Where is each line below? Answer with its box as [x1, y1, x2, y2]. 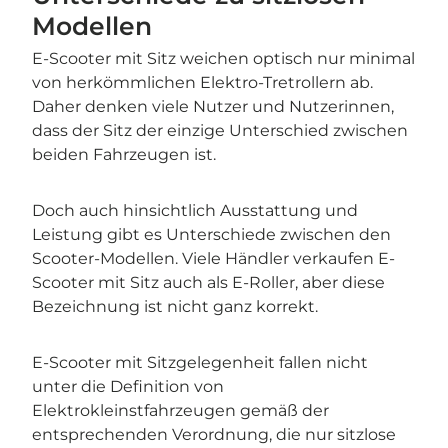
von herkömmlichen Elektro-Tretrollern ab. [32, 73, 373, 93]
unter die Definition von [32, 377, 224, 397]
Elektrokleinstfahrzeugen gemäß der [32, 401, 329, 421]
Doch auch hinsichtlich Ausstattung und [32, 201, 358, 221]
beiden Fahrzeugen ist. [32, 145, 216, 165]
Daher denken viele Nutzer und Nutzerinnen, [32, 97, 394, 117]
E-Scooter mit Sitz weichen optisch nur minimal [32, 49, 415, 69]
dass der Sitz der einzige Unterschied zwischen [32, 121, 408, 141]
